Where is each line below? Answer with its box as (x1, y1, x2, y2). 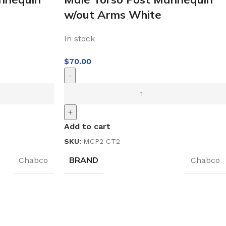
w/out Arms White (64, 7, 161, 22)
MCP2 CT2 (83, 137, 120, 145)
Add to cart (64, 121, 110, 131)
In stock (64, 33, 95, 43)
